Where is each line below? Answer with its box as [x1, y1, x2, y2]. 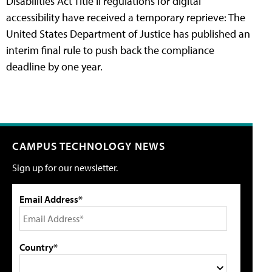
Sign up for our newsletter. [12, 161, 118, 174]
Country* [19, 240, 58, 253]
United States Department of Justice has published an [6, 26, 250, 41]
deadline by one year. [6, 59, 103, 73]
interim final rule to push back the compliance [6, 42, 214, 57]
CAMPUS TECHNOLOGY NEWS [12, 138, 165, 153]
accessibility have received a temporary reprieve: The [6, 10, 245, 24]
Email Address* [19, 192, 83, 205]
